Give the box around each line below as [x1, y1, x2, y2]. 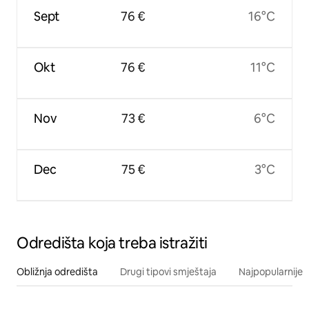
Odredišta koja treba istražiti [17, 232, 208, 253]
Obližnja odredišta [17, 265, 98, 278]
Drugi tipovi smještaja [120, 265, 217, 278]
